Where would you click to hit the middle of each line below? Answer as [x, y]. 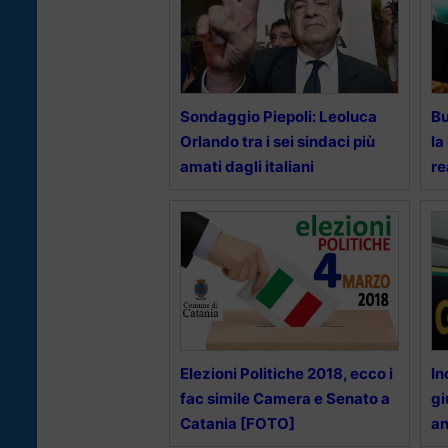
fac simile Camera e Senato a [285, 399]
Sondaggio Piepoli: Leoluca [278, 117]
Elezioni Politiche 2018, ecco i [286, 374]
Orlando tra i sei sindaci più [277, 142]
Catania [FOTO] [237, 424]
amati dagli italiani [247, 167]
